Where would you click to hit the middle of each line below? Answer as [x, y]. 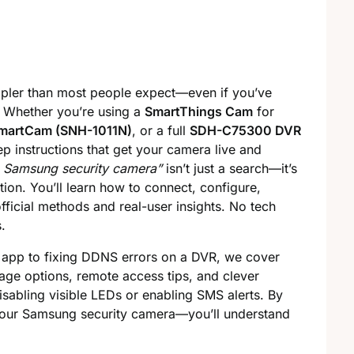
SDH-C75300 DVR [245, 131]
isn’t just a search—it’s [230, 169]
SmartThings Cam [199, 112]
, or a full [161, 131]
